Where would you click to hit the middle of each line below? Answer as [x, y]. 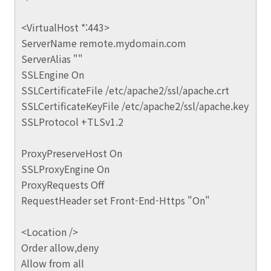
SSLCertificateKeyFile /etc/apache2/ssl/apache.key [135, 106]
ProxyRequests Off [63, 184]
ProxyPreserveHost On [72, 153]
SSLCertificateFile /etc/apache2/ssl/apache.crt [125, 90]
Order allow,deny [60, 247]
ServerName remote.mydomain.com [104, 43]
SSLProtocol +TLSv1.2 [72, 122]
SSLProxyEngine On [65, 169]
